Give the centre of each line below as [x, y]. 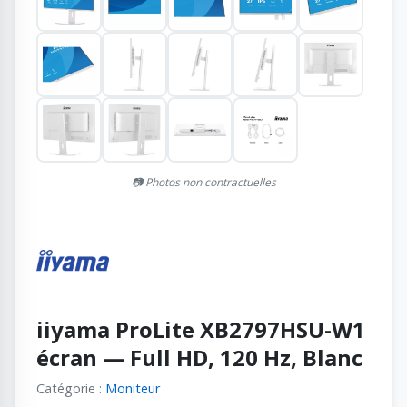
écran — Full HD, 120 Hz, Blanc [199, 357]
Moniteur [133, 388]
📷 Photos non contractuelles [203, 182]
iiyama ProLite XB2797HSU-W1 [201, 329]
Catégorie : [71, 388]
